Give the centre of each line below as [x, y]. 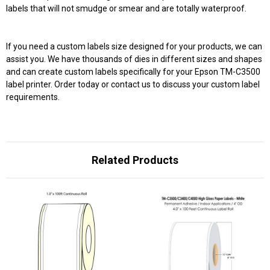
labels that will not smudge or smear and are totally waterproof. [126, 8]
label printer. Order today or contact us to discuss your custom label [133, 84]
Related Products [135, 160]
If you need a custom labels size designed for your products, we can [134, 46]
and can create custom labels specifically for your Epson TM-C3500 [133, 71]
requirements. [33, 97]
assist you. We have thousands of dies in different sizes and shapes [134, 59]
